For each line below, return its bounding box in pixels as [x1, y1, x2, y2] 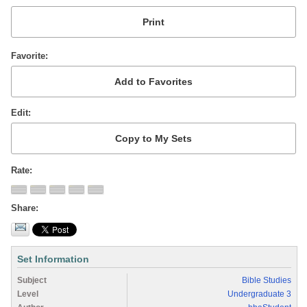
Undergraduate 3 [228, 288, 291, 299]
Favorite [11, 50, 45, 61]
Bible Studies [242, 275, 291, 285]
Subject [17, 275, 47, 285]
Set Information [17, 253, 89, 265]
